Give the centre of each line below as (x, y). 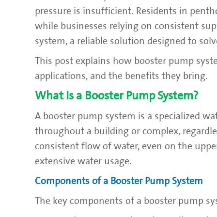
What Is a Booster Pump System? (117, 95)
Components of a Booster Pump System (119, 181)
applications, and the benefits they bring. (121, 76)
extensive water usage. (83, 161)
